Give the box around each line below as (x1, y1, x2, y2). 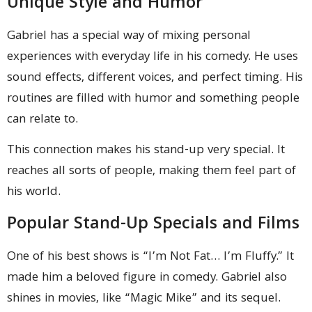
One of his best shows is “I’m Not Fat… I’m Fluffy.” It (7, 247, 294, 267)
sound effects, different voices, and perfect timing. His (7, 68, 303, 89)
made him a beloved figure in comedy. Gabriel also (7, 267, 287, 288)
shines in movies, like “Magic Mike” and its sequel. (7, 288, 281, 309)
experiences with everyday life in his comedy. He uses (7, 47, 298, 68)
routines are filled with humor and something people (7, 89, 299, 110)
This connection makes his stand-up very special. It (7, 141, 285, 162)
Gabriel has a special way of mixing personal (7, 26, 251, 47)
